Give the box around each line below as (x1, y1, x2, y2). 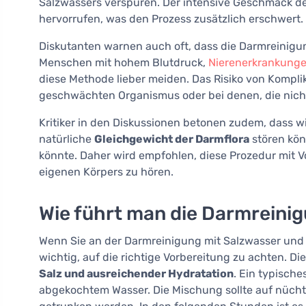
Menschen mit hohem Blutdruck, (39, 56, 208, 70)
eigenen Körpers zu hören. (39, 165, 173, 179)
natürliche (39, 133, 94, 146)
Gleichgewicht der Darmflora (94, 133, 249, 146)
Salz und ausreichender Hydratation (39, 267, 234, 281)
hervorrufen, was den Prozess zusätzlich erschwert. (39, 12, 303, 26)
